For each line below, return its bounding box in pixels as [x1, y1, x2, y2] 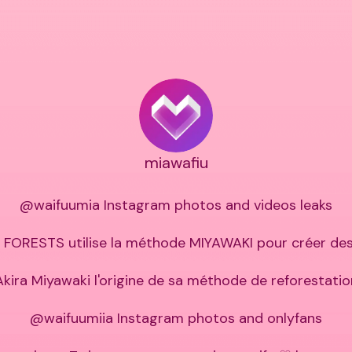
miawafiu [144, 152, 208, 174]
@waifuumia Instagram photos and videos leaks [20, 196, 332, 215]
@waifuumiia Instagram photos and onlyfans [30, 309, 322, 328]
